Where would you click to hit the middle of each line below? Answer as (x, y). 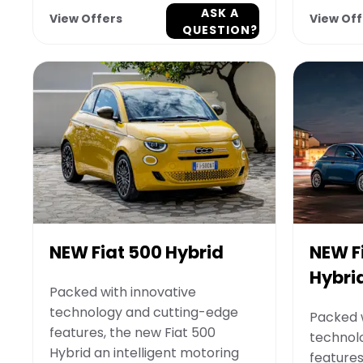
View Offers (86, 19)
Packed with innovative (123, 292)
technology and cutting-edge (144, 312)
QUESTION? (220, 30)
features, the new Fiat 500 (132, 332)
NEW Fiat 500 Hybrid (137, 252)
